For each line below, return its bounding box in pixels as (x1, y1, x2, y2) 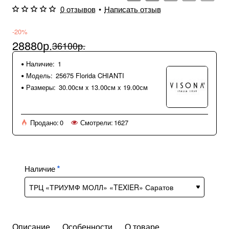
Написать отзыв (104, 4, 161, 15)
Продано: (30, 118, 59, 128)
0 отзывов (60, 4, 96, 15)
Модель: (26, 71, 53, 81)
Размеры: (26, 82, 56, 93)
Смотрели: (80, 118, 113, 128)
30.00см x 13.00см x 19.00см (59, 82, 148, 93)
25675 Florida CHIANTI (56, 71, 124, 81)
